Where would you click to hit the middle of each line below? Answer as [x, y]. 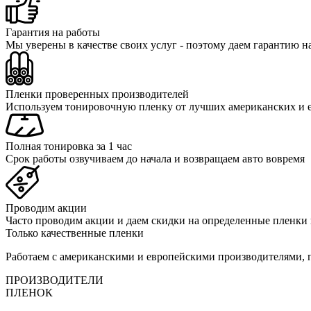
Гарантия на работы [53, 32]
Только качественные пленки [75, 233]
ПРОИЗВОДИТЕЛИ [54, 280]
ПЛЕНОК [29, 292]
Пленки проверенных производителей [97, 94]
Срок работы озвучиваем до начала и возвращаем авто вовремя [155, 158]
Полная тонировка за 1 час [69, 146]
